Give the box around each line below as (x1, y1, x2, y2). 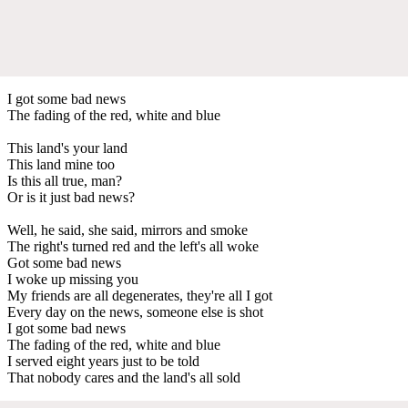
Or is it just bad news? (7, 189, 135, 205)
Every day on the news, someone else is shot (7, 303, 263, 320)
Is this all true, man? (7, 172, 122, 189)
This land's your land (7, 139, 127, 156)
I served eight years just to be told (7, 352, 199, 369)
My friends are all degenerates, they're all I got (7, 287, 272, 303)
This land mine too (7, 156, 115, 172)
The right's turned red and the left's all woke (7, 238, 259, 254)
